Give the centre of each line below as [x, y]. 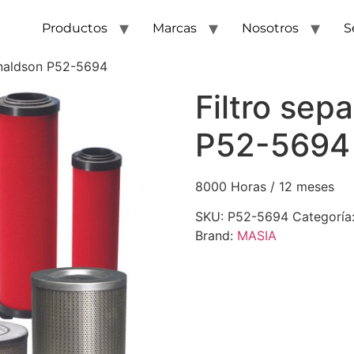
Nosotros [270, 28]
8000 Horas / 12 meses [264, 186]
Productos [75, 28]
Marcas [175, 28]
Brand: [216, 236]
